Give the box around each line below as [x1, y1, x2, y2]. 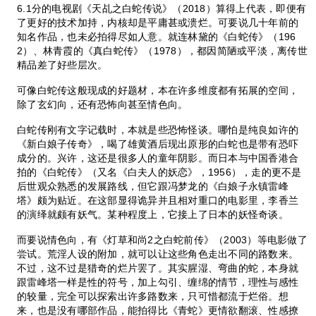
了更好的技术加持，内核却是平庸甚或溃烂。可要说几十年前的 [17, 16, 299, 28]
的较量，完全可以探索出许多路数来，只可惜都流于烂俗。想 [17, 290, 288, 302]
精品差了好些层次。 [17, 59, 108, 71]
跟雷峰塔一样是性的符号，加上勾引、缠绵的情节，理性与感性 [17, 276, 299, 288]
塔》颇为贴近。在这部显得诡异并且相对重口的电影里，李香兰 [17, 194, 299, 206]
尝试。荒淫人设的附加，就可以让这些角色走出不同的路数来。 [17, 248, 299, 260]
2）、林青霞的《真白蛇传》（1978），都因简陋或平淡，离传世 [17, 44, 308, 56]
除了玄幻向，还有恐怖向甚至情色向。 [17, 98, 188, 110]
